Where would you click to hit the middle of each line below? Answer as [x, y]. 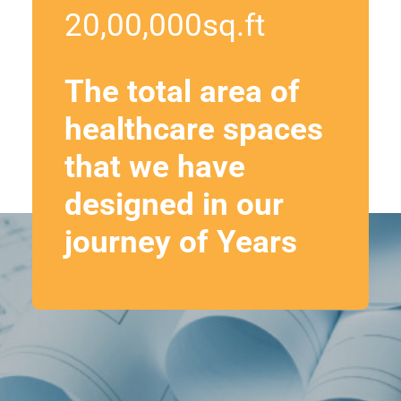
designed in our [174, 205]
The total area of [182, 92]
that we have [155, 167]
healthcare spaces [194, 129]
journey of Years [181, 242]
